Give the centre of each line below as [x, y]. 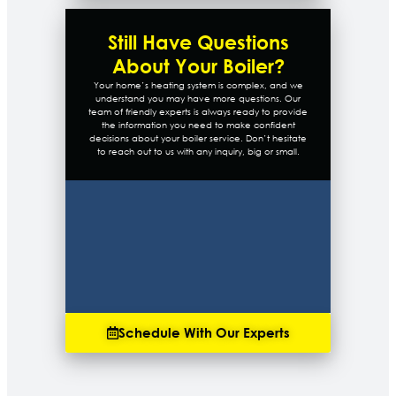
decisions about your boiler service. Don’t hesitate [198, 139]
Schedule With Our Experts [204, 333]
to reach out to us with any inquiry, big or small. [198, 152]
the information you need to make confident [198, 126]
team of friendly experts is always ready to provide [198, 112]
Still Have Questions [198, 43]
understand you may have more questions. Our [198, 99]
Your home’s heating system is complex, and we [198, 86]
